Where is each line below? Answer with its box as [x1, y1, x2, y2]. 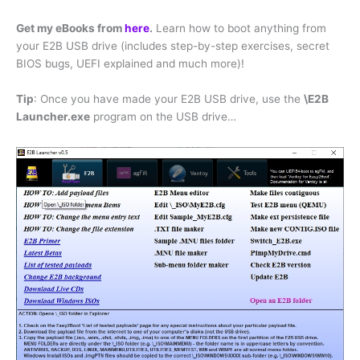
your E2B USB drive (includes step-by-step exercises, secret [16, 39, 329, 52]
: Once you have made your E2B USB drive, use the [34, 92, 304, 105]
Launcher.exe [16, 109, 90, 123]
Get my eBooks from [16, 21, 125, 35]
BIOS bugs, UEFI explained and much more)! [16, 56, 244, 70]
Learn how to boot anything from [153, 21, 326, 35]
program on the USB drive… [90, 109, 236, 123]
